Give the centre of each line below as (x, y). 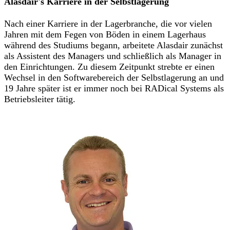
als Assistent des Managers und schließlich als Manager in (113, 56)
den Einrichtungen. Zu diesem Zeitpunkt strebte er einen (109, 67)
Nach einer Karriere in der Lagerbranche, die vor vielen (108, 24)
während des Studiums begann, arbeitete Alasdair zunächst (113, 45)
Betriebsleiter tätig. (40, 99)
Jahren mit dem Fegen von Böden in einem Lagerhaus (105, 35)
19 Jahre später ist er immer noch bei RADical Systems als (114, 89)
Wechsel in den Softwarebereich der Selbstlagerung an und (114, 78)
